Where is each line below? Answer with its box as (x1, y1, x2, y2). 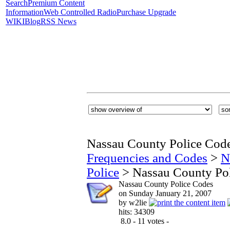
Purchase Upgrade (117, 8, 176, 16)
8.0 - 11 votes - (119, 217, 169, 225)
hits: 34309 (119, 207, 155, 216)
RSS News (41, 17, 76, 26)
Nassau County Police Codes (119, 180, 213, 188)
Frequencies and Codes (87, 151, 207, 165)
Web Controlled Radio (44, 8, 117, 16)
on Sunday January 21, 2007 (119, 189, 212, 198)
